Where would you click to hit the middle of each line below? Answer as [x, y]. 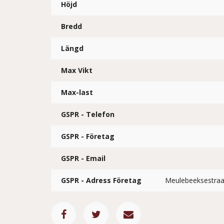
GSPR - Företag [88, 136]
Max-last [77, 92]
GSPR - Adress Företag [101, 180]
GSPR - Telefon [88, 114]
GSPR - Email [83, 158]
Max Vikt [77, 70]
